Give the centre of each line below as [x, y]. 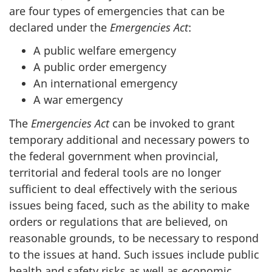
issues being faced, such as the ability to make [129, 205]
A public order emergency [100, 67]
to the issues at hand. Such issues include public [134, 254]
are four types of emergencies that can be [117, 11]
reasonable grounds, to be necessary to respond [134, 238]
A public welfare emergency [105, 51]
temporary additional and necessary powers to [129, 139]
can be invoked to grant [172, 123]
